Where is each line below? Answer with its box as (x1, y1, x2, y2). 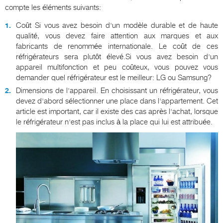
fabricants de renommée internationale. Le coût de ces (16, 41, 218, 51)
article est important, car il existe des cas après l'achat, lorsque (16, 107, 218, 116)
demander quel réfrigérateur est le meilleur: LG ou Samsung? (16, 73, 212, 82)
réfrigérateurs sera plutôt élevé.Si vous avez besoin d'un (16, 52, 218, 61)
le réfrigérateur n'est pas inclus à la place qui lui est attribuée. (16, 117, 213, 126)
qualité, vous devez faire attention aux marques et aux (16, 31, 218, 40)
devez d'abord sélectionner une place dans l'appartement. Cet (16, 96, 218, 106)
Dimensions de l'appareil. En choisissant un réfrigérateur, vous (16, 86, 218, 95)
